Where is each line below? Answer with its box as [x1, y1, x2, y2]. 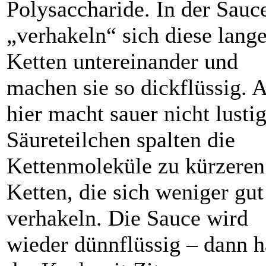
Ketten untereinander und [7, 49, 238, 74]
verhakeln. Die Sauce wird [7, 205, 248, 231]
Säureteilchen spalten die [7, 127, 235, 153]
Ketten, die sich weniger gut [7, 179, 264, 205]
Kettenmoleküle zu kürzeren [7, 153, 265, 179]
